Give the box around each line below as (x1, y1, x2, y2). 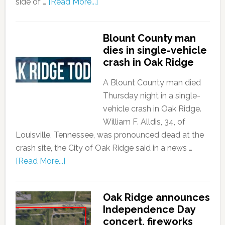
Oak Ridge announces (102, 191, 210, 203)
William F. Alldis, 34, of (102, 117, 185, 127)
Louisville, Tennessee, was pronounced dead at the (15, 130, 204, 140)
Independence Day (102, 203, 195, 215)
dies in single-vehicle (102, 44, 207, 56)
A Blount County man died (102, 77, 201, 87)
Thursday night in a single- (102, 90, 200, 100)
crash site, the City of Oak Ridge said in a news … (15, 143, 192, 153)
